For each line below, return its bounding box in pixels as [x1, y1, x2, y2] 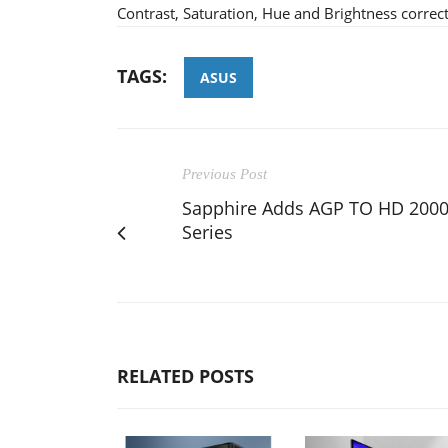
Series [182, 219, 233, 244]
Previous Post [182, 165, 267, 182]
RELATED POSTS [117, 363, 254, 388]
